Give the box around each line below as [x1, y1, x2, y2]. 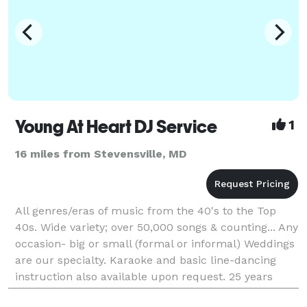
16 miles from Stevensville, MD [15, 147, 186, 160]
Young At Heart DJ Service [15, 116, 217, 137]
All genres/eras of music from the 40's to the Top [15, 204, 276, 217]
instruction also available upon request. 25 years [15, 269, 273, 283]
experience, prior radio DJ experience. [15, 286, 217, 299]
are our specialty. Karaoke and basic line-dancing [15, 253, 276, 267]
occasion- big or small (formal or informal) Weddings [15, 236, 295, 250]
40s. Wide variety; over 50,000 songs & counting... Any [15, 220, 298, 234]
